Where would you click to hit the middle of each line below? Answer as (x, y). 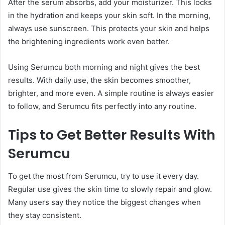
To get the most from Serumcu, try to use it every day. (103, 176)
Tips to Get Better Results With (112, 135)
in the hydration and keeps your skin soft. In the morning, (109, 16)
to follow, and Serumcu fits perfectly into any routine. (102, 106)
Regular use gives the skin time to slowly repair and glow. (110, 189)
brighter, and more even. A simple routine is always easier (111, 93)
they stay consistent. (45, 215)
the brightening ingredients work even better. (89, 42)
